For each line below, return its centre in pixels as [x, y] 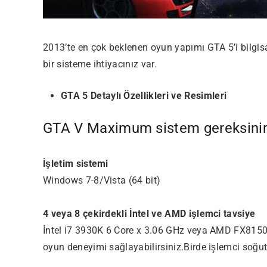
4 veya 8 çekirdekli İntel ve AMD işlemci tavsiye [149, 213]
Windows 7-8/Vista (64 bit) [102, 180]
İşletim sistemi [76, 163]
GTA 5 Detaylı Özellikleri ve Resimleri [144, 95]
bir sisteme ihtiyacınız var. [100, 64]
